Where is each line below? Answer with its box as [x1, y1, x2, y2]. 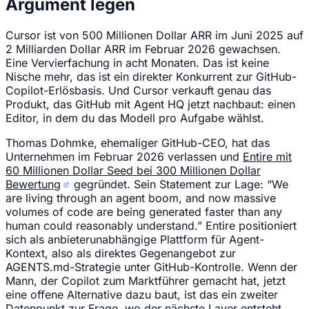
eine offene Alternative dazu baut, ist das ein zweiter [6, 287, 278, 301]
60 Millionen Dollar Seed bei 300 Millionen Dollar [6, 163, 261, 177]
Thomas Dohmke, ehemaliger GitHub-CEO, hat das [6, 135, 270, 150]
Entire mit [243, 149, 292, 163]
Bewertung [6, 177, 61, 191]
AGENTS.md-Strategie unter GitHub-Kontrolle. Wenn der [6, 259, 297, 274]
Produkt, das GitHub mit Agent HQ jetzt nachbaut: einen [6, 97, 295, 111]
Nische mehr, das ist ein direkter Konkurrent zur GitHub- [6, 69, 297, 83]
